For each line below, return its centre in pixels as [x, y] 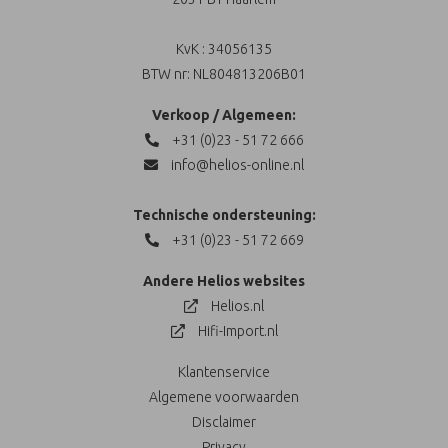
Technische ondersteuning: [224, 215]
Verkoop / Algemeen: [224, 115]
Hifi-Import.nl [236, 331]
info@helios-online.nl [236, 165]
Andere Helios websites [224, 281]
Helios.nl [236, 306]
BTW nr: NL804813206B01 [224, 74]
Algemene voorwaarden [224, 397]
